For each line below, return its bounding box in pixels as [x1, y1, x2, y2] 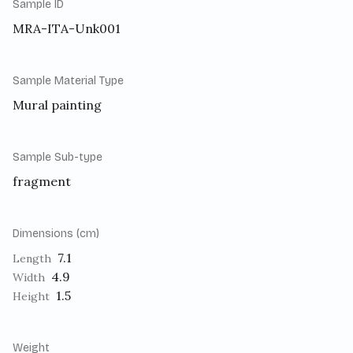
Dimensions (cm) [13, 227, 99, 241]
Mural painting [13, 97, 102, 113]
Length [13, 251, 51, 266]
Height [13, 289, 50, 304]
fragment [13, 173, 71, 190]
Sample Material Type [13, 74, 124, 88]
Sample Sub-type [13, 150, 102, 165]
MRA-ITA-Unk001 [13, 20, 121, 37]
